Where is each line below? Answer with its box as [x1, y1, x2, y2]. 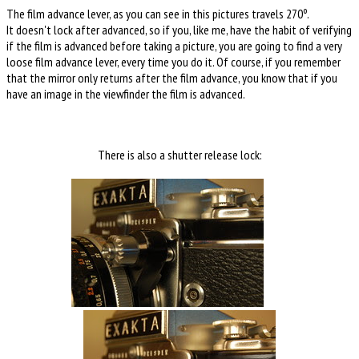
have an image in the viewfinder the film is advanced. [6, 85, 245, 102]
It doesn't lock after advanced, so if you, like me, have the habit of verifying [6, 21, 352, 38]
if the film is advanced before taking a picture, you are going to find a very [6, 37, 342, 54]
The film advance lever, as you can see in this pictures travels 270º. [6, 5, 309, 22]
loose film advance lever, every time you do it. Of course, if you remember [6, 53, 341, 70]
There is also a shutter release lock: [97, 146, 262, 163]
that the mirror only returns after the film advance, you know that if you [6, 69, 337, 86]
